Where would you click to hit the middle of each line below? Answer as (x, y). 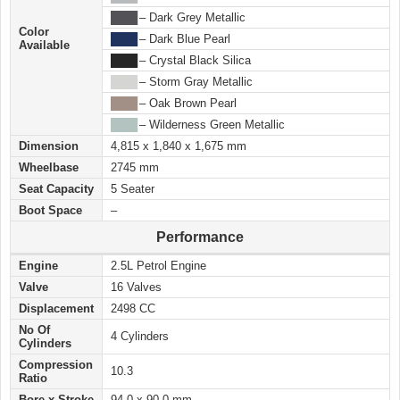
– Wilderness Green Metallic (210, 125)
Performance (200, 237)
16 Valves (136, 287)
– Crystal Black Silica (193, 61)
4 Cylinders (140, 337)
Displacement (56, 309)
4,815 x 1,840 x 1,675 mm (179, 146)
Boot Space (50, 211)
